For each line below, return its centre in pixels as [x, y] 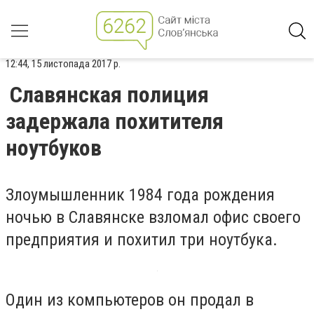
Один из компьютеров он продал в [130, 300]
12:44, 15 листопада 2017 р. [63, 64]
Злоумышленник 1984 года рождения [140, 195]
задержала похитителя [115, 121]
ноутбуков [54, 148]
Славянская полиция [109, 95]
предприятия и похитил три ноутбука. [142, 240]
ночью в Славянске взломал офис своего [153, 217]
